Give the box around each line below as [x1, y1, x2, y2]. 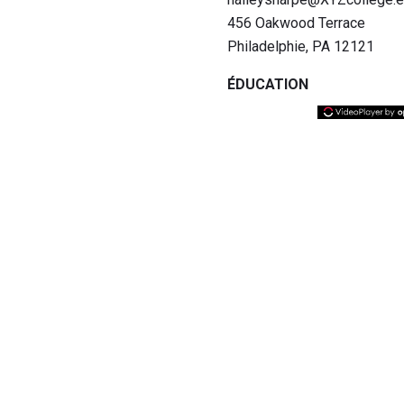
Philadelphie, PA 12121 [227, 37, 374, 55]
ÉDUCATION [227, 75, 308, 93]
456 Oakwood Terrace [227, 14, 365, 32]
